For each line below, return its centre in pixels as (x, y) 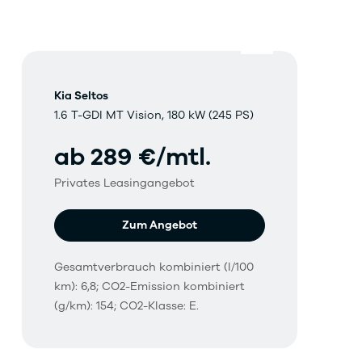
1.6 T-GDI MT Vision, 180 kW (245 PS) (154, 116)
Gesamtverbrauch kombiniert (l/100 (154, 267)
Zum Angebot (159, 225)
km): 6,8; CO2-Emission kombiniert (149, 287)
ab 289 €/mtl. (132, 158)
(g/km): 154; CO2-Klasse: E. (126, 306)
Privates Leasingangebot (124, 183)
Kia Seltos (81, 96)
